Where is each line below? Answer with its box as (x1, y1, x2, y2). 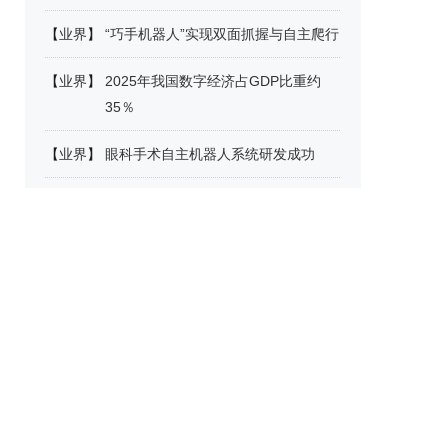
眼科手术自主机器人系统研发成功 (105, 146, 315, 162)
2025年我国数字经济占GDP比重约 (105, 73, 321, 89)
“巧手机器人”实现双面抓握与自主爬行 (105, 26, 339, 42)
